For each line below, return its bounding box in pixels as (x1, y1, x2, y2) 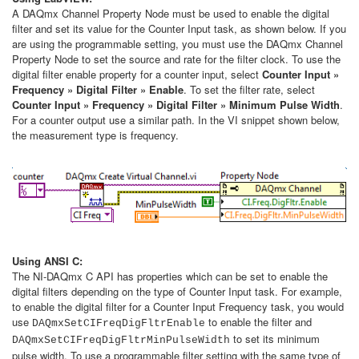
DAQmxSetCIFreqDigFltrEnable (32, 317, 205, 329)
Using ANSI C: (12, 252, 83, 268)
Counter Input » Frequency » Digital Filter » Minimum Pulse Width (12, 97, 340, 112)
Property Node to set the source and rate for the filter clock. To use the (12, 51, 341, 67)
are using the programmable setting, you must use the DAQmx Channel (12, 36, 343, 51)
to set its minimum (230, 330, 320, 346)
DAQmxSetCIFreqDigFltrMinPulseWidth (12, 333, 230, 346)
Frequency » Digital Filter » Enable (12, 82, 184, 97)
